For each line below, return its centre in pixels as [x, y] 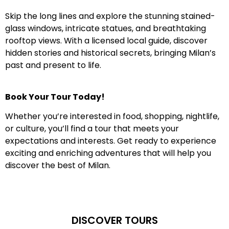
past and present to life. [53, 65]
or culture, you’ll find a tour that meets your [92, 129]
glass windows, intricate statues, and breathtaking [106, 28]
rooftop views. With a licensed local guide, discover [106, 40]
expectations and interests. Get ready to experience [111, 141]
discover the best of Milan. [58, 166]
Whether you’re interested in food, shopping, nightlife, [112, 117]
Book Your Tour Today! [55, 97]
